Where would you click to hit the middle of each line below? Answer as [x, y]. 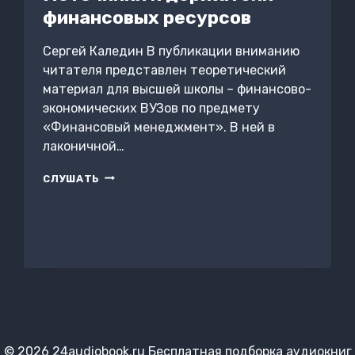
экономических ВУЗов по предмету [152, 108]
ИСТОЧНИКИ [136, 176]
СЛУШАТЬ [71, 178]
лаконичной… [84, 146]
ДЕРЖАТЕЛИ [137, 206]
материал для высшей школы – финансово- [177, 89]
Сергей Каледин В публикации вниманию [172, 51]
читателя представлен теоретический [165, 70]
